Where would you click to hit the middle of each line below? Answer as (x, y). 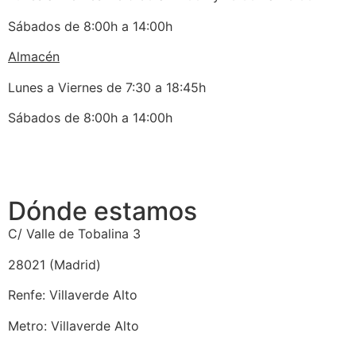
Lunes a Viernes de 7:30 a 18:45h (107, 87)
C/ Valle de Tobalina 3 (74, 234)
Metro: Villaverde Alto (74, 325)
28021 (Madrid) (54, 264)
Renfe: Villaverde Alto (73, 295)
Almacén (34, 57)
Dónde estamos (103, 211)
